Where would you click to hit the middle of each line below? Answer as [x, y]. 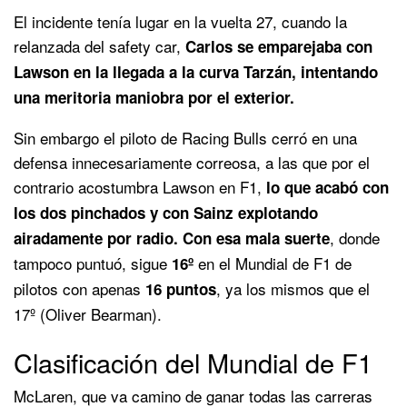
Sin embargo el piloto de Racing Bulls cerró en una [185, 137]
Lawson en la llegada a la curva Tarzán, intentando [196, 71]
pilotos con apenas [79, 288]
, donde [355, 237]
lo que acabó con [328, 187]
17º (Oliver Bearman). [88, 313]
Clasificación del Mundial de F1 [193, 362]
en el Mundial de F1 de [273, 263]
